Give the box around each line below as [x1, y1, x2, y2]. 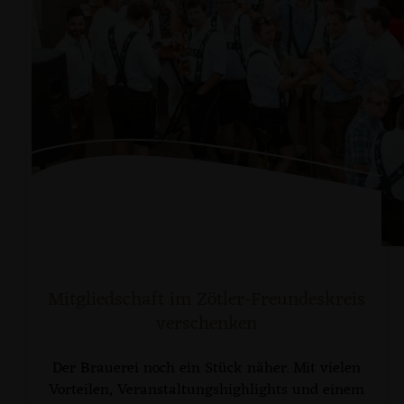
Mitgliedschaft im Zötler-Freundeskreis [48, 283, 365, 317]
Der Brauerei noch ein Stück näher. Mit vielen [52, 355, 361, 382]
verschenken [156, 308, 257, 341]
